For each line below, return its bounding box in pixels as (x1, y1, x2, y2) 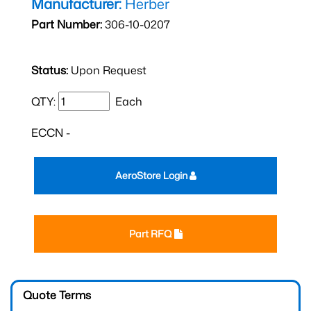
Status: (31, 62, 68, 78)
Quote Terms (23, 287, 91, 303)
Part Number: (31, 17, 102, 32)
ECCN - (31, 125, 70, 140)
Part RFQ (128, 227, 174, 240)
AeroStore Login (115, 169, 190, 182)
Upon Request (68, 62, 146, 78)
